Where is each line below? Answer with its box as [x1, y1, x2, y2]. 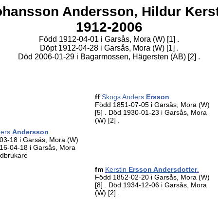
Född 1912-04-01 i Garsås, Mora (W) [39, 35, 167, 43]
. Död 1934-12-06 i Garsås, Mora [104, 181, 207, 189]
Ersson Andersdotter [128, 165, 197, 173]
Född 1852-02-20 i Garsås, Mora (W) [94, 173, 210, 181]
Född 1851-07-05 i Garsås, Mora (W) [94, 101, 210, 109]
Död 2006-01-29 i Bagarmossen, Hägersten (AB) [18, 53, 188, 61]
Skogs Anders [101, 93, 146, 101]
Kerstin [105, 165, 128, 173]
